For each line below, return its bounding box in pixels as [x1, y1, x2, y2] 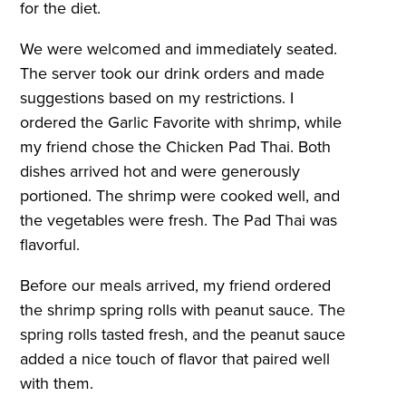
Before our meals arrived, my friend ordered [20, 274, 332, 298]
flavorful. [20, 233, 81, 257]
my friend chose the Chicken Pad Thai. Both [20, 135, 332, 159]
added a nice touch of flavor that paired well [20, 347, 331, 372]
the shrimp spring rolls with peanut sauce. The [20, 298, 346, 323]
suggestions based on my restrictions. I [20, 86, 295, 111]
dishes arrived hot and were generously [20, 159, 301, 184]
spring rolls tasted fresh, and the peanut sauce [20, 323, 346, 347]
